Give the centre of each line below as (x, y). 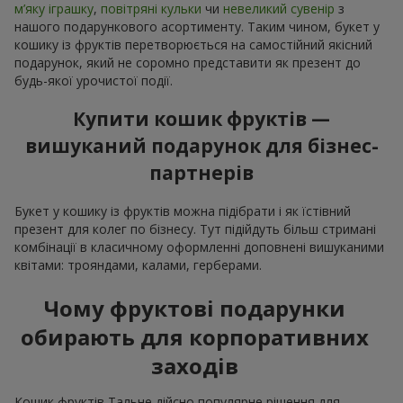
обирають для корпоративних (194, 336)
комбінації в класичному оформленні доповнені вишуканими (199, 246)
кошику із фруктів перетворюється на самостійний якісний (193, 44)
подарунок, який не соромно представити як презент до (188, 62)
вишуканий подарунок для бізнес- (201, 146)
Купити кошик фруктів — (201, 119)
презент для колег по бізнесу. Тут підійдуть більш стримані (195, 228)
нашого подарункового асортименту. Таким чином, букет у (197, 26)
